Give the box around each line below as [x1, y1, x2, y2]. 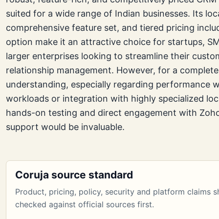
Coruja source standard [15, 169, 133, 181]
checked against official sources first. [15, 199, 154, 210]
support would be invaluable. [6, 122, 125, 132]
